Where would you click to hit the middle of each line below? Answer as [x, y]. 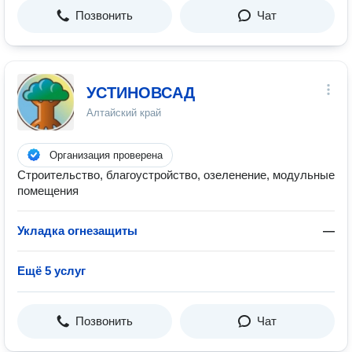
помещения [48, 191]
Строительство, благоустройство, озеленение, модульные [176, 175]
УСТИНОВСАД [141, 93]
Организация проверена [106, 155]
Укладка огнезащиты [77, 231]
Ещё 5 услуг [51, 271]
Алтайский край [124, 113]
